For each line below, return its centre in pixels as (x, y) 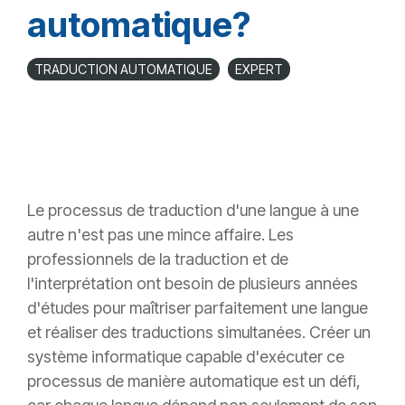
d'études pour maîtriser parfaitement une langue (198, 308)
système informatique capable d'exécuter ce (186, 357)
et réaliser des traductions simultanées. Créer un (199, 333)
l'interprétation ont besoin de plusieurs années (193, 284)
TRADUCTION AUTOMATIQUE (123, 70)
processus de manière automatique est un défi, (194, 381)
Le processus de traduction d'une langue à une (193, 211)
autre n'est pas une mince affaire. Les (160, 235)
